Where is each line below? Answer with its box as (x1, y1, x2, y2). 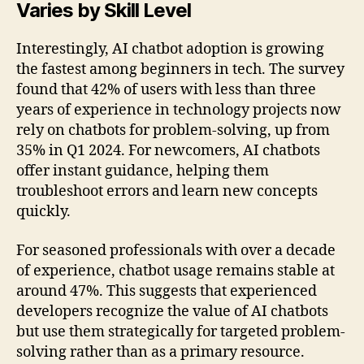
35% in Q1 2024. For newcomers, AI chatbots (16, 141, 320, 161)
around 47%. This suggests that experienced (16, 281, 317, 301)
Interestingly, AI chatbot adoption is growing (16, 40, 324, 59)
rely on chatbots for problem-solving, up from (16, 121, 330, 141)
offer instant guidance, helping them (16, 162, 269, 181)
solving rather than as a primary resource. (16, 342, 305, 362)
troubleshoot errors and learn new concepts (16, 182, 318, 201)
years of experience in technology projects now (16, 101, 341, 120)
